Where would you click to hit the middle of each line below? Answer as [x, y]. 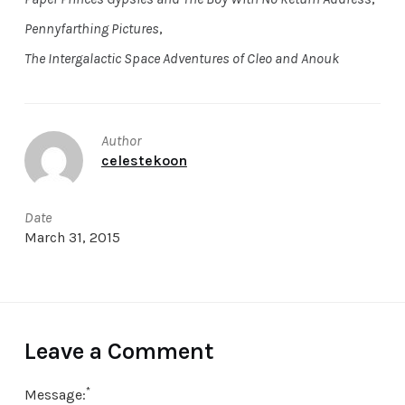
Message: [55, 395]
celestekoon [144, 160]
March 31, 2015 [72, 237]
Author [121, 141]
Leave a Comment [119, 351]
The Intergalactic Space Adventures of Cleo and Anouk [181, 58]
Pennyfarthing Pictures [91, 28]
